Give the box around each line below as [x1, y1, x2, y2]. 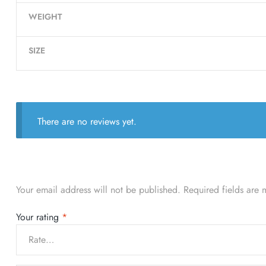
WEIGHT [28, 11, 62, 23]
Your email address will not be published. [16, 182, 180, 197]
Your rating [16, 210, 62, 224]
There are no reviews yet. [37, 114, 137, 128]
